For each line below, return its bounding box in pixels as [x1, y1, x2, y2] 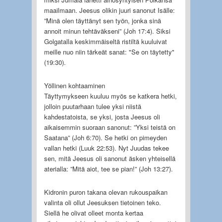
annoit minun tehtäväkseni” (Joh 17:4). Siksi [44, 26, 170, 36]
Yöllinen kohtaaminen [44, 80, 105, 90]
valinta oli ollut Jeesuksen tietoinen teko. [44, 197, 161, 207]
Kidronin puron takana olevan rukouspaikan [44, 187, 167, 197]
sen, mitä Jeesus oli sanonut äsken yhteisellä [44, 153, 175, 163]
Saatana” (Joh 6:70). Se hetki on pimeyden [44, 132, 167, 142]
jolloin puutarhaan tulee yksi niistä [44, 101, 141, 111]
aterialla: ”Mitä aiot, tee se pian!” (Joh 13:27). [44, 164, 173, 173]
